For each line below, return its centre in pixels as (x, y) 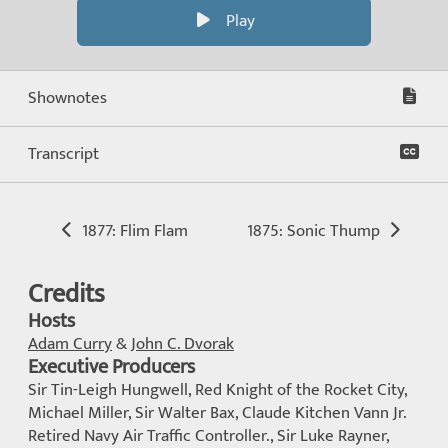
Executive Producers (111, 367)
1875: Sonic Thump (315, 231)
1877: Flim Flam (132, 231)
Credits (66, 294)
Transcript (63, 154)
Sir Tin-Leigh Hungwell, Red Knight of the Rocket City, (217, 390)
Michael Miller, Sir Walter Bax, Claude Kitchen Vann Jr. (217, 413)
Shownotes (67, 98)
